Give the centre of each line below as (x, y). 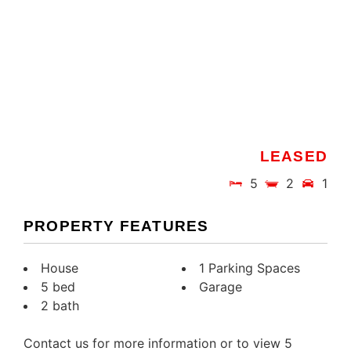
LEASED (293, 157)
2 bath (60, 305)
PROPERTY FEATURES (116, 226)
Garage (221, 286)
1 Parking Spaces (250, 268)
